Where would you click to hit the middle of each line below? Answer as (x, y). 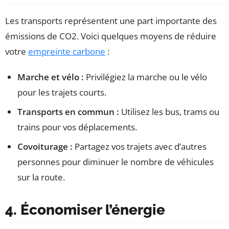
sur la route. (41, 177)
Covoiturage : (45, 146)
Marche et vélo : (51, 77)
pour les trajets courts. (62, 92)
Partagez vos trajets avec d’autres (140, 146)
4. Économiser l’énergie (85, 210)
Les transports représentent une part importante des (111, 20)
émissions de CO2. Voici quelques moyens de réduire (111, 36)
